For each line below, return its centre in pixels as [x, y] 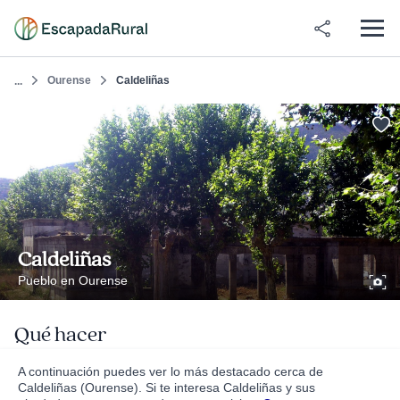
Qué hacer [60, 335]
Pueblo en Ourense [73, 280]
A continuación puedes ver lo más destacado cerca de [171, 371]
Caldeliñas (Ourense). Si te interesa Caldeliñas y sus [167, 387]
